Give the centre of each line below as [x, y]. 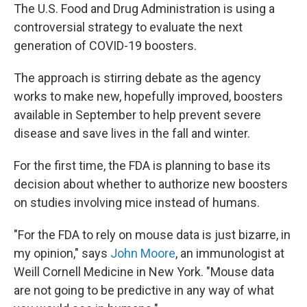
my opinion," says [62, 253]
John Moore [143, 253]
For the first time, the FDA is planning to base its [142, 165]
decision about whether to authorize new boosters [151, 184]
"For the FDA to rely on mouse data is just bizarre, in [152, 235]
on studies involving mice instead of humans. [137, 202]
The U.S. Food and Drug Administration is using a [144, 9]
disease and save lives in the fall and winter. [132, 133]
